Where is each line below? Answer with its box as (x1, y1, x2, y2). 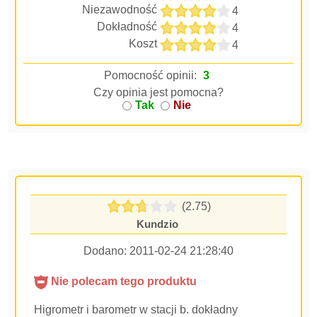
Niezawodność (82, 4, 157, 16)
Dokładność (97, 21, 157, 33)
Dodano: (83, 245, 129, 257)
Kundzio (136, 218, 178, 230)
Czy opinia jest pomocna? (93, 86, 224, 98)
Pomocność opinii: (104, 69, 200, 81)
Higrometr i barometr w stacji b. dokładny (34, 304, 238, 316)
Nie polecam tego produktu (48, 275, 197, 287)
